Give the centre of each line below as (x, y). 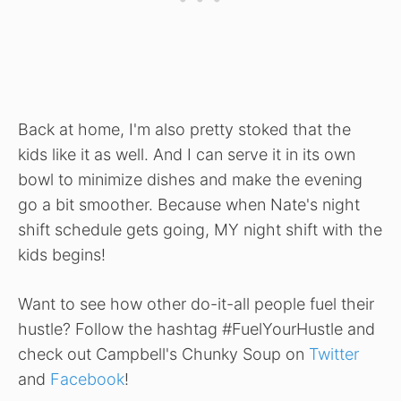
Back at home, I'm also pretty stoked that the (184, 130)
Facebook (87, 380)
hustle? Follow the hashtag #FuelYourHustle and (196, 329)
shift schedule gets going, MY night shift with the (200, 230)
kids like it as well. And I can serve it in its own (187, 155)
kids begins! (62, 255)
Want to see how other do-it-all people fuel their (196, 304)
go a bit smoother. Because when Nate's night (189, 205)
